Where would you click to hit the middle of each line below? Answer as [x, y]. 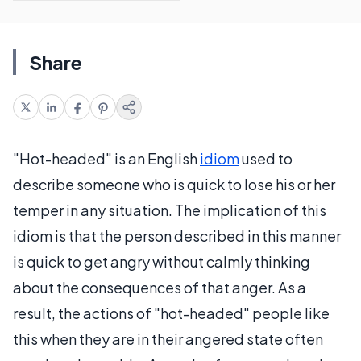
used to [266, 158]
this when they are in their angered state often [168, 339]
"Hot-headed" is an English [106, 158]
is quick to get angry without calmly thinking [162, 261]
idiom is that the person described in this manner [177, 236]
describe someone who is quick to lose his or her [174, 184]
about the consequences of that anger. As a [160, 287]
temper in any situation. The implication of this [170, 210]
